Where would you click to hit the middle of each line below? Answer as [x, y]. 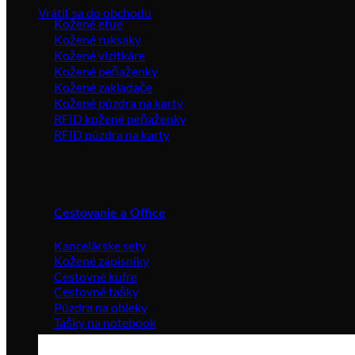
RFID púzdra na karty [112, 134]
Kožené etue [88, 23]
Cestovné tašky [96, 292]
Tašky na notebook [105, 323]
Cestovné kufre [95, 277]
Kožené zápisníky [101, 261]
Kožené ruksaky [97, 39]
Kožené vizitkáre [99, 55]
